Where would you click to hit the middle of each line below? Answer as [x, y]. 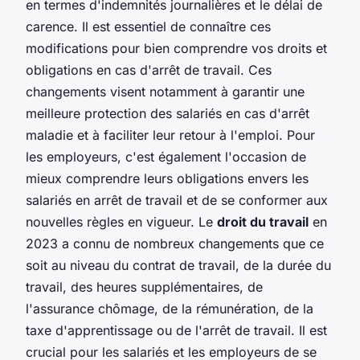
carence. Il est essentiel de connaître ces [148, 26]
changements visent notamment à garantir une [165, 91]
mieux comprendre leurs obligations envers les [167, 178]
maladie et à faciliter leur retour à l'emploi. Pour [170, 135]
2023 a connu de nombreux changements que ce [175, 243]
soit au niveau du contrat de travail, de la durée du [178, 265]
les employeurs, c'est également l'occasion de [166, 156]
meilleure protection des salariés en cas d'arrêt [168, 113]
